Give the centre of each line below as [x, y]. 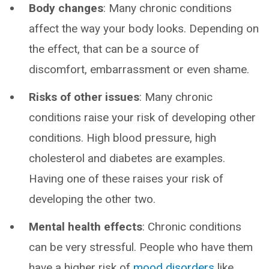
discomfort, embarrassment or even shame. [139, 69]
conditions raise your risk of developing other [142, 117]
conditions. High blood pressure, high [122, 138]
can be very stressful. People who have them [141, 247]
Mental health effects [86, 227]
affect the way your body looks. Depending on [144, 29]
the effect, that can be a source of [114, 49]
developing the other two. [92, 199]
